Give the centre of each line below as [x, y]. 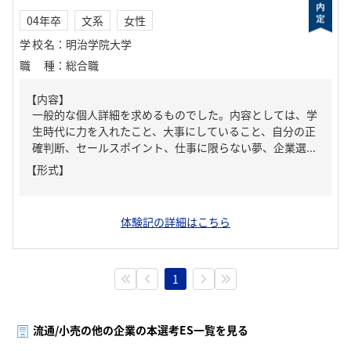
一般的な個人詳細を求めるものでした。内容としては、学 [175, 114]
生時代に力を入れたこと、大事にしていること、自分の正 [174, 131]
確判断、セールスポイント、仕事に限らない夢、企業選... [174, 147]
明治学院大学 [99, 44]
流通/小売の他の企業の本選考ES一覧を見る [141, 330]
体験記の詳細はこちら [175, 222]
